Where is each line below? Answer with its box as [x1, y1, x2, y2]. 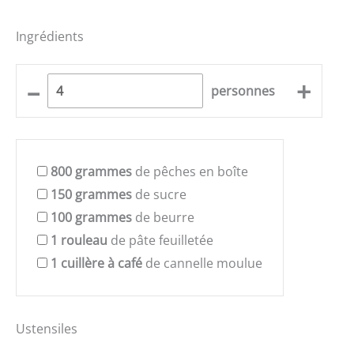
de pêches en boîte [132, 162, 248, 180]
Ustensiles [16, 319, 77, 337]
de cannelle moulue [142, 254, 262, 272]
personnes [211, 81, 276, 100]
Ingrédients [16, 28, 84, 46]
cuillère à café [61, 254, 142, 272]
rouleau [61, 231, 107, 249]
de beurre [132, 208, 194, 226]
